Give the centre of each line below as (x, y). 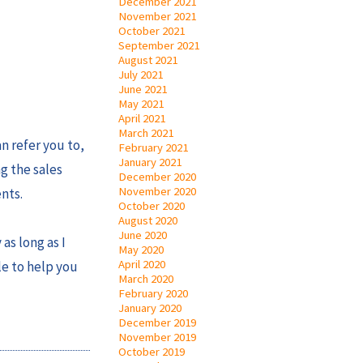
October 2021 (152, 30)
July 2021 (141, 74)
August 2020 (148, 220)
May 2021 (141, 103)
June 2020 (143, 235)
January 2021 (150, 162)
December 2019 (157, 322)
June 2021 (143, 89)
